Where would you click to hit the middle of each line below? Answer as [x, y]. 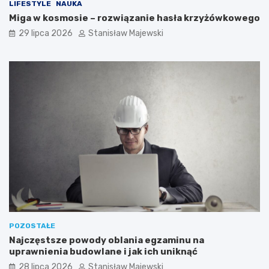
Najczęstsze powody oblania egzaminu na [107, 240]
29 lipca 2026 [46, 34]
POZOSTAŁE [32, 226]
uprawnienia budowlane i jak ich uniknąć [103, 252]
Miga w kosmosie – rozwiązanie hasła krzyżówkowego [134, 18]
